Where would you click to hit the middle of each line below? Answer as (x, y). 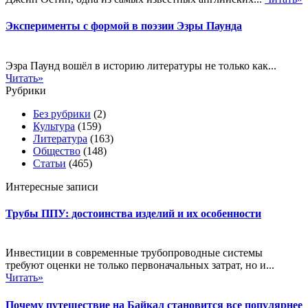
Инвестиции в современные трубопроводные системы (134, 253)
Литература (60, 138)
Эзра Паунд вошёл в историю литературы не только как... (141, 65)
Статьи (49, 163)
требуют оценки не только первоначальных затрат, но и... (140, 265)
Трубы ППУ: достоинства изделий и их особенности (133, 213)
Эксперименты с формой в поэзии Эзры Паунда (124, 26)
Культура (54, 126)
